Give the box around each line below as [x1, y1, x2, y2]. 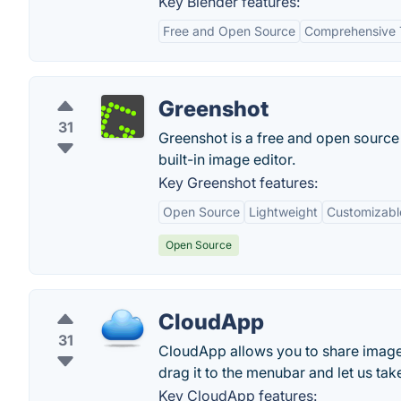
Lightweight [249, 204, 318, 219]
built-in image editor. [158, 150, 295, 168]
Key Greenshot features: [158, 174, 318, 192]
